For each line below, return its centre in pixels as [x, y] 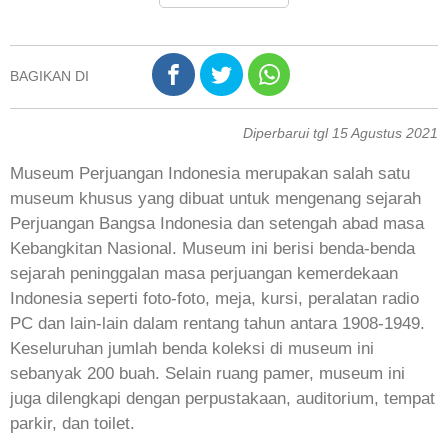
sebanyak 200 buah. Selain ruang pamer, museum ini [207, 374]
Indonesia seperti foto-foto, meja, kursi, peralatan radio [214, 299]
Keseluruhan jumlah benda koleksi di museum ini [192, 349]
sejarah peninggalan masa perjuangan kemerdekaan [204, 274]
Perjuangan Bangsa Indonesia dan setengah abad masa [217, 224]
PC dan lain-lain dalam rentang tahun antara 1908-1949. [217, 324]
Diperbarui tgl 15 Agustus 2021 [340, 133]
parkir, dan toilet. [72, 424]
